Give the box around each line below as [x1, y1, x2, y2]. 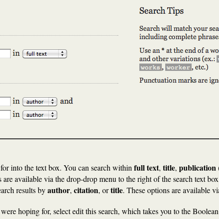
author [47, 184, 70, 196]
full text [134, 161, 159, 173]
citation [74, 184, 98, 196]
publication [179, 161, 216, 173]
